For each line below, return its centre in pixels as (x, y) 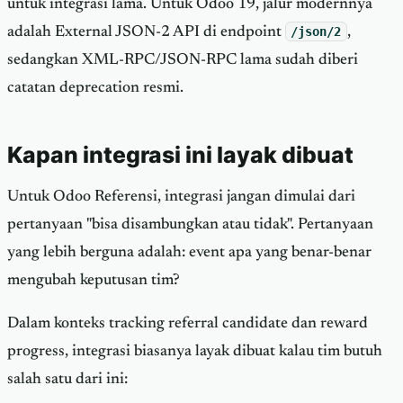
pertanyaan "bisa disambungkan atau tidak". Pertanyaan (190, 224)
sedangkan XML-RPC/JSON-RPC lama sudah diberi (183, 61)
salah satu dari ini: (67, 380)
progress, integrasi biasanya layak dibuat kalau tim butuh (195, 352)
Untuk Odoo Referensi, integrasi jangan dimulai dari (181, 197)
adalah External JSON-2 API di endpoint (146, 33)
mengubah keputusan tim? (94, 280)
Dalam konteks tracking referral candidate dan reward (188, 324)
